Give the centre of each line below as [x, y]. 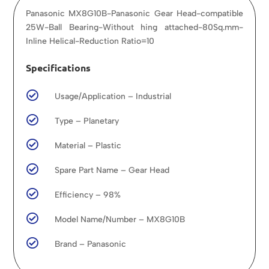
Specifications [59, 68]
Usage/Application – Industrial [113, 96]
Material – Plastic [88, 146]
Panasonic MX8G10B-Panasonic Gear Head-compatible [134, 14]
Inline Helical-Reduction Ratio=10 [90, 41]
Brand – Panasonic [90, 244]
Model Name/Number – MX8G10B [119, 219]
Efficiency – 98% [87, 195]
